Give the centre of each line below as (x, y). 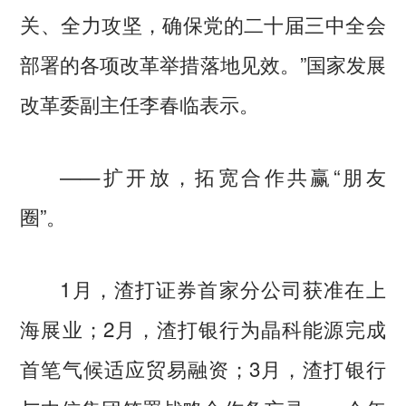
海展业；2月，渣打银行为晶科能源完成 (203, 328)
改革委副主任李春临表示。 (140, 104)
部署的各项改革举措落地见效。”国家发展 (203, 64)
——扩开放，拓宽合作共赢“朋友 (203, 175)
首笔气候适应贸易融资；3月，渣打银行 (203, 367)
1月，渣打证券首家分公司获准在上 (203, 288)
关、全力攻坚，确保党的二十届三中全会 (203, 24)
